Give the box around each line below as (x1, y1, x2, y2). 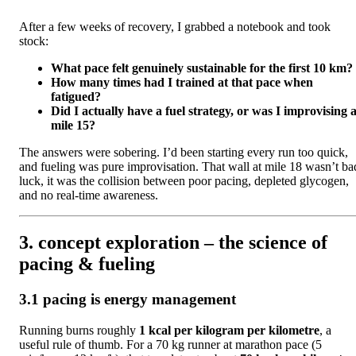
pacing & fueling (19, 253, 155, 275)
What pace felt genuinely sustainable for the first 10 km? (51, 60, 353, 75)
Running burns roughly (19, 323, 139, 338)
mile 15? (51, 118, 95, 132)
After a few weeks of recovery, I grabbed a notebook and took (19, 19, 331, 33)
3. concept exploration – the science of (19, 232, 327, 253)
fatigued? (51, 89, 101, 103)
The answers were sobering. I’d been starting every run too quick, (19, 145, 348, 159)
